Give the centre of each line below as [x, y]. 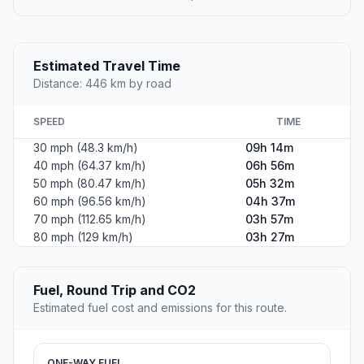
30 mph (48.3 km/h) [86, 148]
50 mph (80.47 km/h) [90, 184]
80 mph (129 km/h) [83, 237]
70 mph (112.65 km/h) [90, 219]
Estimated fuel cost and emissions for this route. [160, 308]
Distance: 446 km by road [102, 84]
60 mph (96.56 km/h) [90, 201]
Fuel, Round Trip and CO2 [115, 290]
